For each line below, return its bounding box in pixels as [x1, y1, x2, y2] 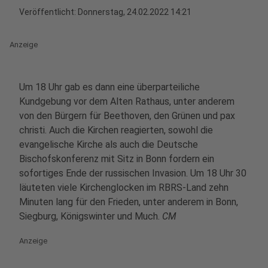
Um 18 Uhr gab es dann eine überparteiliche [19, 81, 200, 93]
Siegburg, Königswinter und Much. [19, 211, 162, 222]
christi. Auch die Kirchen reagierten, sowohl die [19, 124, 213, 136]
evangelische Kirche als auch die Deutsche [19, 139, 198, 150]
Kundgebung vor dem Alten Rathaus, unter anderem [19, 96, 234, 107]
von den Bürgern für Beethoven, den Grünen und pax [19, 110, 235, 121]
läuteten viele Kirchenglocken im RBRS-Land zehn [19, 182, 229, 193]
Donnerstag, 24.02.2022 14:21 [78, 7, 191, 17]
